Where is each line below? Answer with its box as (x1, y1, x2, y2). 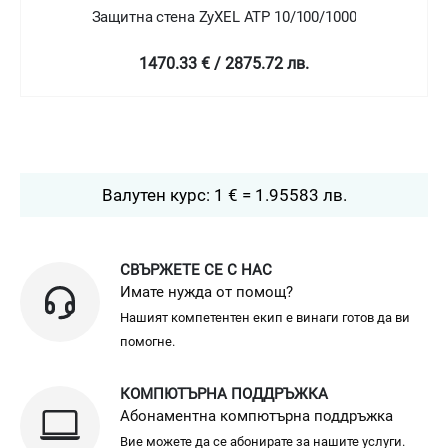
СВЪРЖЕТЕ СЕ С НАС (120, 261, 272, 280)
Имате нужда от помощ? (120, 283, 293, 302)
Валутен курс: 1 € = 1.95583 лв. (101, 185, 347, 206)
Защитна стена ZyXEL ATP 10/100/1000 (91, 8, 357, 27)
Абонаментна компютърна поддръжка (120, 407, 393, 426)
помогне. (120, 334, 175, 350)
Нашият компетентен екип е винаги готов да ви (120, 310, 410, 326)
